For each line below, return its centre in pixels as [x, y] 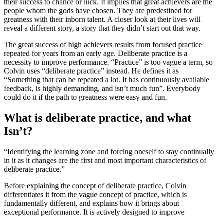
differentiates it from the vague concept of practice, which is [95, 194]
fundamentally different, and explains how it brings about [91, 203]
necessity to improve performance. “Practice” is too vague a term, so [108, 62]
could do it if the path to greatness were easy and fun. [85, 97]
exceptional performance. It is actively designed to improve [94, 212]
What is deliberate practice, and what [98, 118]
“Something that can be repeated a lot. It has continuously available [107, 79]
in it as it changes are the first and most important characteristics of [105, 160]
